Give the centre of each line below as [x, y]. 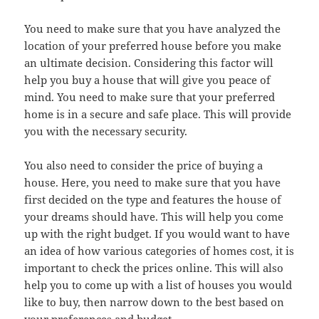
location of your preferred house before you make [153, 46]
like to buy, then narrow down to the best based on [155, 302]
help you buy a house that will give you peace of [148, 80]
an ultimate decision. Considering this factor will [149, 63]
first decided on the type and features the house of [153, 200]
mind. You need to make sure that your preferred [150, 97]
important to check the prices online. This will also [154, 268]
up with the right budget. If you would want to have [157, 234]
